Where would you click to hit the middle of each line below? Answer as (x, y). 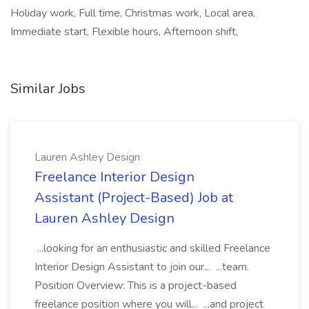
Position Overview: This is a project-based (136, 286)
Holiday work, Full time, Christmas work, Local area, (133, 13)
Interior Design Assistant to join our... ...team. (142, 267)
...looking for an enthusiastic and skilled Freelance (152, 248)
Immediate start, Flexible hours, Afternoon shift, (124, 32)
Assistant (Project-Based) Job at (134, 198)
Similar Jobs (48, 89)
